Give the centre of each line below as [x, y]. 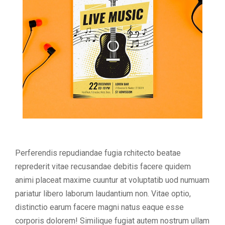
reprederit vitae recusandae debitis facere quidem [103, 167]
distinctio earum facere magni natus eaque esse [99, 207]
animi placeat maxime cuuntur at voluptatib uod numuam [112, 180]
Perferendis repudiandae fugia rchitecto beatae [98, 153]
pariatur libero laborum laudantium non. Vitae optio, [103, 194]
